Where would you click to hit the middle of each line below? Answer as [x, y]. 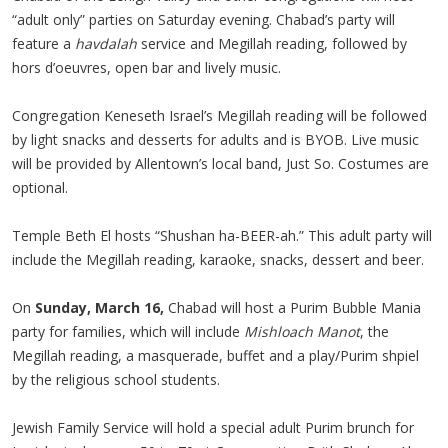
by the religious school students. [116, 379]
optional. [40, 187]
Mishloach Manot [302, 331]
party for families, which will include [128, 331]
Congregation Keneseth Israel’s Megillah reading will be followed [219, 115]
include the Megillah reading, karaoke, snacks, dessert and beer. [218, 259]
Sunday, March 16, [101, 307]
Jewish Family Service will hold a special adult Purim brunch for [213, 427]
